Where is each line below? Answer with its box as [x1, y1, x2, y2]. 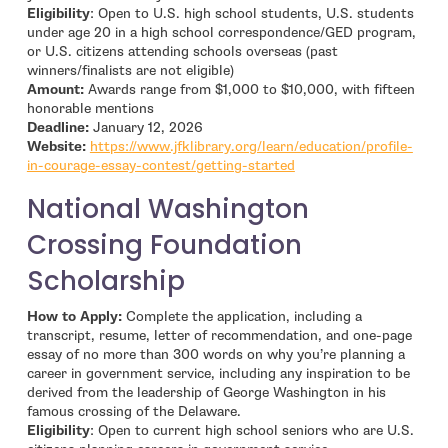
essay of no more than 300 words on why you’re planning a [26, 346, 405, 364]
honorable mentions [26, 100, 154, 118]
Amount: [26, 81, 84, 99]
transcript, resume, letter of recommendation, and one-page [26, 327, 412, 345]
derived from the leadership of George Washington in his [26, 384, 386, 402]
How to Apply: [26, 308, 122, 326]
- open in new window [293, 156, 433, 174]
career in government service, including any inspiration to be [26, 365, 410, 383]
